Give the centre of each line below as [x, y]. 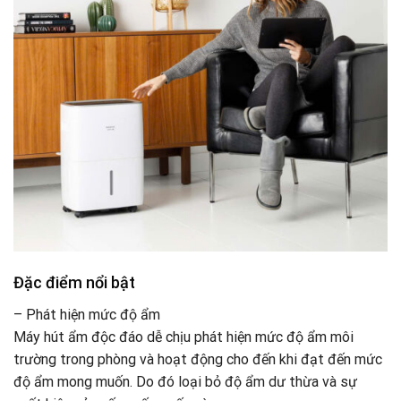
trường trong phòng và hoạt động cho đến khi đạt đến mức [198, 359]
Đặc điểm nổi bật [74, 282]
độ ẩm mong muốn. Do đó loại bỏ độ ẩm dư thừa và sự [185, 381]
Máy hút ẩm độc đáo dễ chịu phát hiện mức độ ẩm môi [183, 337]
